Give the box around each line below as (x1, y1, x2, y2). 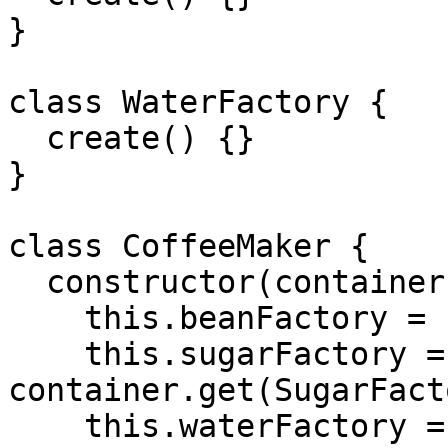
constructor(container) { (8, 264, 46, 300)
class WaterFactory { (8, 84, 388, 120)
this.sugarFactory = (8, 336, 84, 372)
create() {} (8, 120, 46, 156)
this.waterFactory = (8, 408, 84, 444)
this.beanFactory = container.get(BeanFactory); (8, 300, 84, 336)
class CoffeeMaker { (8, 228, 369, 264)
